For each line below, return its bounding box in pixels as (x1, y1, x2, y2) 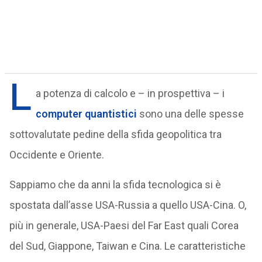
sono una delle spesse (139, 108, 244, 120)
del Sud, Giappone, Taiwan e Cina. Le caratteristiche (9, 240, 246, 252)
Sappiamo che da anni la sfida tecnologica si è (9, 178, 221, 191)
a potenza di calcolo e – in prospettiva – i (35, 87, 225, 99)
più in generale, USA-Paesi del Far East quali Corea (9, 219, 239, 232)
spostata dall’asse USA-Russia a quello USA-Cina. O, (9, 199, 246, 211)
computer (35, 108, 85, 120)
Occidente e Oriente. (9, 149, 104, 161)
